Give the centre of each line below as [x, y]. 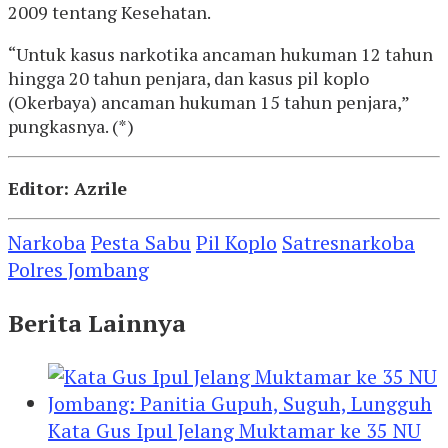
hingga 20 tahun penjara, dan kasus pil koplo [188, 77]
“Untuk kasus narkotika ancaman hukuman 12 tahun [220, 53]
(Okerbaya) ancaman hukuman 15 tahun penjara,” [208, 101]
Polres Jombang [78, 269]
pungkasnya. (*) [71, 125]
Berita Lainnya [97, 322]
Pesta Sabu [141, 242]
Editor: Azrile [67, 187]
